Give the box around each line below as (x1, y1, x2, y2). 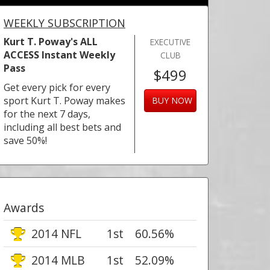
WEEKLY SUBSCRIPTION (4, 16, 125, 30)
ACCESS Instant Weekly (4, 48, 115, 61)
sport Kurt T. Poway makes (4, 94, 125, 107)
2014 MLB (28, 252, 85, 268)
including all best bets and (4, 121, 121, 134)
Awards (4, 199, 44, 216)
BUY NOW (152, 95, 193, 106)
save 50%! (4, 134, 47, 147)
